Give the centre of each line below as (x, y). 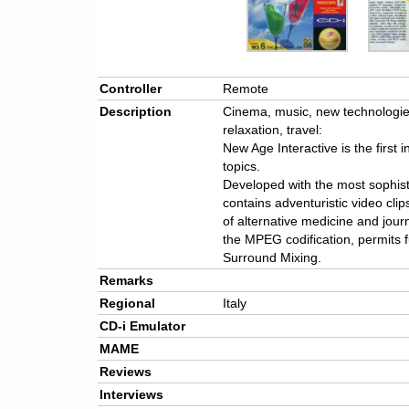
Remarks (126, 281)
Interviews (131, 395)
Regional (127, 304)
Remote (246, 89)
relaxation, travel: (273, 130)
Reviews (126, 372)
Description (136, 112)
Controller (131, 89)
